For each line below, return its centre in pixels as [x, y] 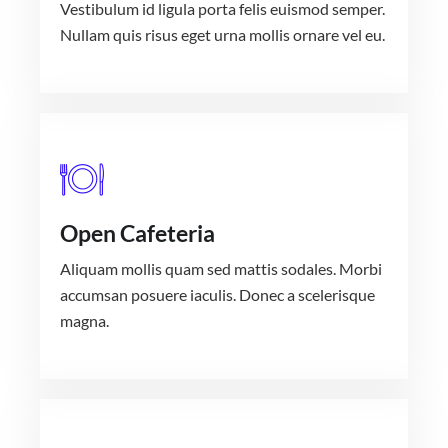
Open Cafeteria [137, 233]
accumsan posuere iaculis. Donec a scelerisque [217, 295]
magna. [84, 321]
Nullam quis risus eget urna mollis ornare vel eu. [222, 35]
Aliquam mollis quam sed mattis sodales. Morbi [221, 269]
